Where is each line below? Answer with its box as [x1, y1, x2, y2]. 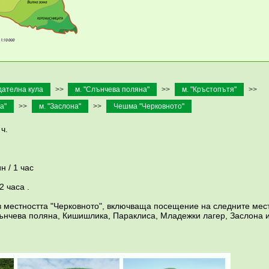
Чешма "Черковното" [111, 102, 186, 111]
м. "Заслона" [37, 102, 83, 111]
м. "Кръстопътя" [180, 85, 238, 94]
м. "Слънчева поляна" [73, 85, 151, 94]
